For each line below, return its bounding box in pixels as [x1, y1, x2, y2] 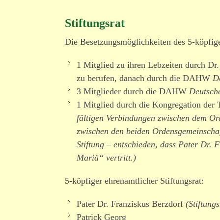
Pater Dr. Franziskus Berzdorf [77, 199, 186, 209]
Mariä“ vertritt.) [77, 153, 136, 163]
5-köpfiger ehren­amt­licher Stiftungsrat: [65, 176, 204, 186]
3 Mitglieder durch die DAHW [77, 86, 189, 96]
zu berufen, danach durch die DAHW [77, 73, 213, 83]
